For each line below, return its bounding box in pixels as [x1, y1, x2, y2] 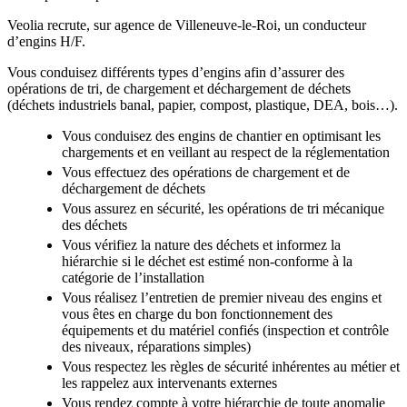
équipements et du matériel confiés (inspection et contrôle [62, 323, 389, 339]
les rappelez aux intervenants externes [62, 375, 277, 392]
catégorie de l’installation [62, 270, 204, 286]
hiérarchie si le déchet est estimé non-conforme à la [62, 253, 352, 270]
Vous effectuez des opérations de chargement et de [62, 164, 350, 181]
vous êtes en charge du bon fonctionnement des [62, 306, 333, 323]
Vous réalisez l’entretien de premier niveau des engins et [62, 290, 382, 306]
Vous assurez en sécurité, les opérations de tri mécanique [62, 201, 384, 217]
